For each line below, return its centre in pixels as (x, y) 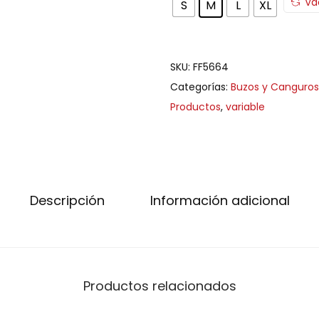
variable (245, 107)
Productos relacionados (159, 286)
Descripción (67, 200)
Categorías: (200, 87)
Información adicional (220, 200)
